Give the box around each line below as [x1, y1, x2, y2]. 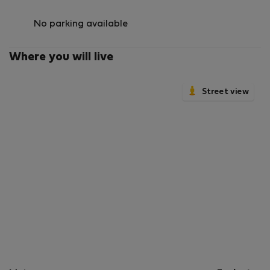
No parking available [34, 19, 128, 28]
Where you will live [9, 51, 113, 63]
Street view [202, 87, 249, 96]
